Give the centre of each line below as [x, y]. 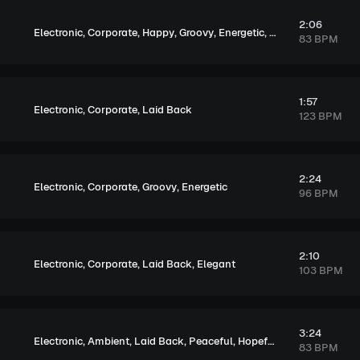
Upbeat [331, 32]
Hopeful [253, 341]
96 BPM [318, 193]
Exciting [289, 32]
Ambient [108, 341]
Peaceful [211, 341]
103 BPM [321, 270]
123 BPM [320, 116]
